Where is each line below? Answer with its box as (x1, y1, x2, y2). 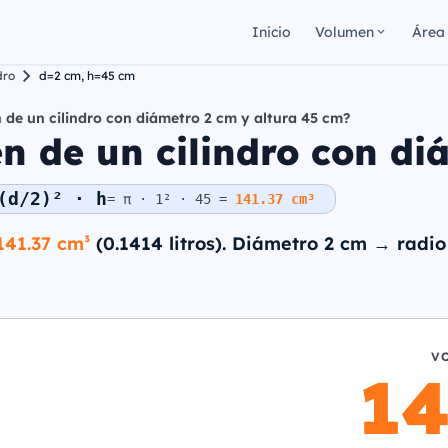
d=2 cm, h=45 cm (39, 68, 135, 83)
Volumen (315, 23, 374, 41)
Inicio (252, 23, 291, 41)
